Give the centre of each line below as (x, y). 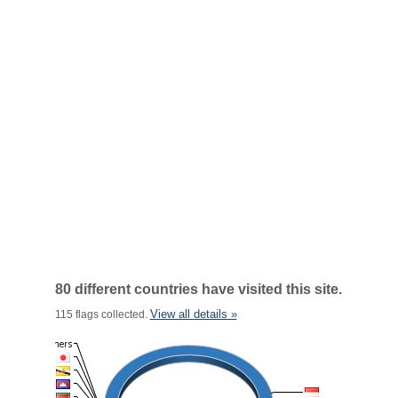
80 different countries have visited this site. (198, 289)
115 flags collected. (102, 314)
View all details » (193, 314)
